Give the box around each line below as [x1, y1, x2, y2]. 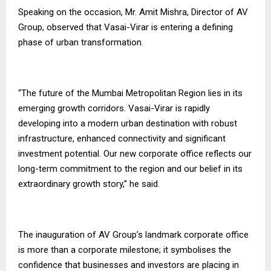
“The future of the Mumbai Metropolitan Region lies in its [18, 88, 243, 99]
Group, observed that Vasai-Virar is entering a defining [18, 22, 233, 33]
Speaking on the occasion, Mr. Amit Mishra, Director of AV [18, 7, 248, 18]
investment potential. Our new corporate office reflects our [18, 148, 252, 160]
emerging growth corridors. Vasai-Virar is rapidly [18, 103, 210, 114]
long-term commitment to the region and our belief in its [18, 163, 243, 175]
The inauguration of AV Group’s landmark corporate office [18, 229, 249, 241]
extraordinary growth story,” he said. [18, 178, 160, 190]
